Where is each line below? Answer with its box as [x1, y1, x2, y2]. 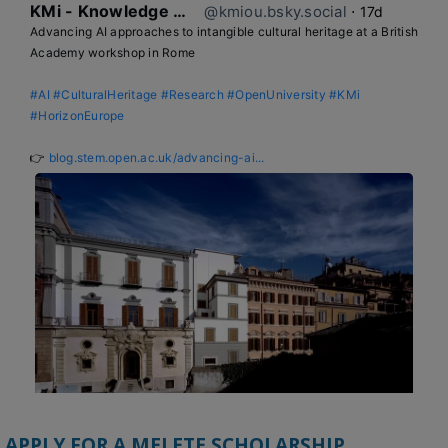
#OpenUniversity [227, 86, 326, 102]
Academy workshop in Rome [30, 44, 195, 60]
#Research [160, 86, 224, 102]
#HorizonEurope [30, 107, 125, 123]
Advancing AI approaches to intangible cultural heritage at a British [30, 23, 418, 39]
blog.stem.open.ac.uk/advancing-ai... [48, 149, 265, 165]
